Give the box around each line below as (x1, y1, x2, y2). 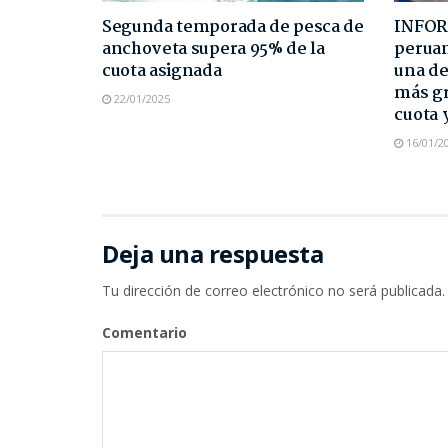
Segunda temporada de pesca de (102, 13, 364, 41)
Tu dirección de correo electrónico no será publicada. (102, 280, 445, 300)
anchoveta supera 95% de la (102, 35, 325, 63)
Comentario (102, 322, 187, 342)
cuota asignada (102, 57, 222, 85)
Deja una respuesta (102, 236, 324, 270)
